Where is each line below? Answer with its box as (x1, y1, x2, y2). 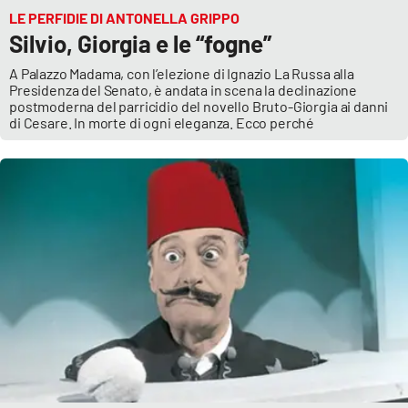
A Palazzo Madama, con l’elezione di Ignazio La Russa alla (9, 65, 354, 83)
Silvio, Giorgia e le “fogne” (9, 29, 271, 58)
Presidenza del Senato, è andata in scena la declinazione (9, 81, 358, 99)
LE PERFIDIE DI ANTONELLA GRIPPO (9, 9, 240, 27)
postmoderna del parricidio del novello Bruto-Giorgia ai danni (9, 97, 389, 116)
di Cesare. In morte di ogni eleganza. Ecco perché (9, 114, 315, 132)
